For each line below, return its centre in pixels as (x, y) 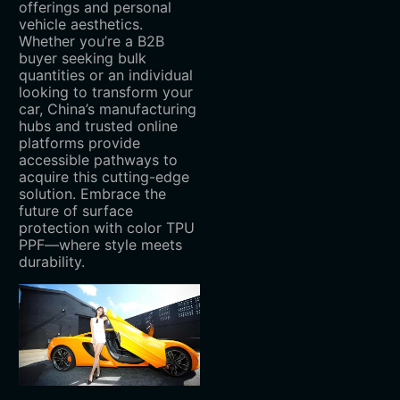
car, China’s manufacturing (107, 109)
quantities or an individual (105, 75)
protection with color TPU (106, 228)
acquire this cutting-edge (104, 177)
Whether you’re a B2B (91, 42)
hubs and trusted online (98, 126)
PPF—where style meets (100, 245)
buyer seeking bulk (82, 58)
